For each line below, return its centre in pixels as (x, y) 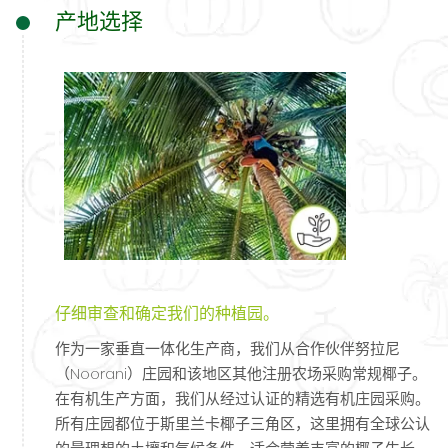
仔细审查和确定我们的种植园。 (167, 314)
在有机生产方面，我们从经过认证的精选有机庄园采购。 (242, 399)
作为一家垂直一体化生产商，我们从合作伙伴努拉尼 (227, 349)
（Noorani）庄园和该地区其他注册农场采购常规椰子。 (241, 374)
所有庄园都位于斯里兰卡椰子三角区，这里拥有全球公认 (242, 424)
